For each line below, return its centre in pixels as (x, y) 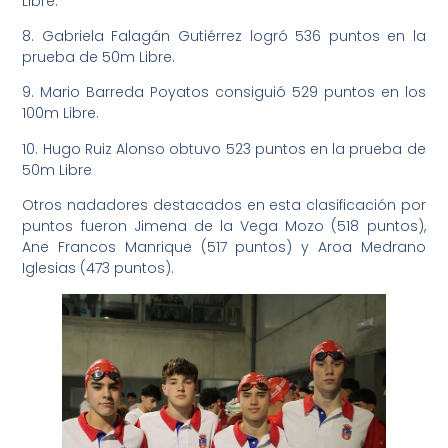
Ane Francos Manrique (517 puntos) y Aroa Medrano (224, 247)
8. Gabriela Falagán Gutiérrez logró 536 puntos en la (224, 35)
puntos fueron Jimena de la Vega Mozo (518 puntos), (224, 226)
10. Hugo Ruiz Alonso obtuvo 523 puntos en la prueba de (224, 148)
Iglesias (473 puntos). (98, 268)
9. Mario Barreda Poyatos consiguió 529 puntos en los (224, 92)
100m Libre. (61, 113)
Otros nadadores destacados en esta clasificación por (224, 205)
